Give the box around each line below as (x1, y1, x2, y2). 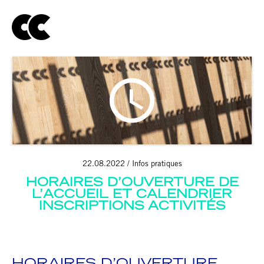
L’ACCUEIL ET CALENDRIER (32, 189, 232, 202)
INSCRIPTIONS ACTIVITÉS (38, 201, 226, 213)
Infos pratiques (131, 161, 182, 169)
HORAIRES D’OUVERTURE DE (25, 177, 239, 190)
